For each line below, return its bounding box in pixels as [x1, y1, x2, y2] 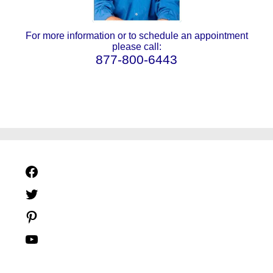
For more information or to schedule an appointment [25, 30, 248, 41]
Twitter [38, 186, 74, 202]
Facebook [38, 164, 89, 179]
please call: [112, 41, 161, 52]
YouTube [38, 232, 84, 247]
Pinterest [38, 209, 85, 224]
